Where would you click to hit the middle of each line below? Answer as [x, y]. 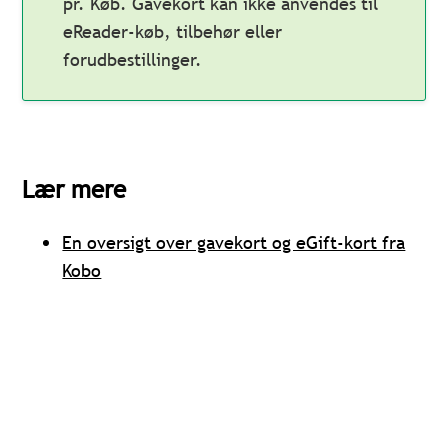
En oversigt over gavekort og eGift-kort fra [234, 243]
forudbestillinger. [133, 60]
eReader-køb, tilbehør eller [173, 32]
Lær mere [74, 190]
